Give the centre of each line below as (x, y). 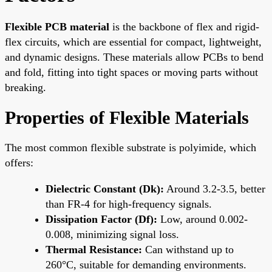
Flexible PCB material (57, 26)
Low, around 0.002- (202, 219)
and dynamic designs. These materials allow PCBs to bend (134, 57)
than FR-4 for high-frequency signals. (129, 204)
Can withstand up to (188, 249)
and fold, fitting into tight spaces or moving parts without (131, 72)
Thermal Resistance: (94, 249)
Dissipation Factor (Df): (101, 219)
